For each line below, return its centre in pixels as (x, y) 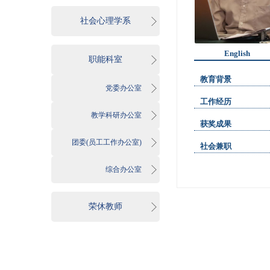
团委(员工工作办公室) (107, 142)
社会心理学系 (105, 21)
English (237, 53)
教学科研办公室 (116, 115)
